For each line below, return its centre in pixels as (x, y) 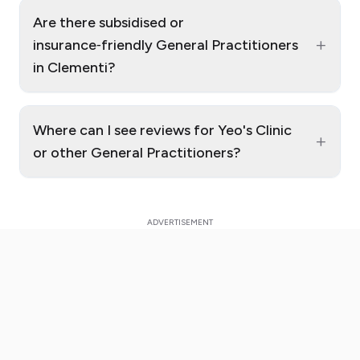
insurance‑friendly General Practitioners (166, 45)
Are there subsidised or (108, 23)
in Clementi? (74, 68)
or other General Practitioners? (137, 153)
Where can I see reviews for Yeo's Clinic (162, 131)
